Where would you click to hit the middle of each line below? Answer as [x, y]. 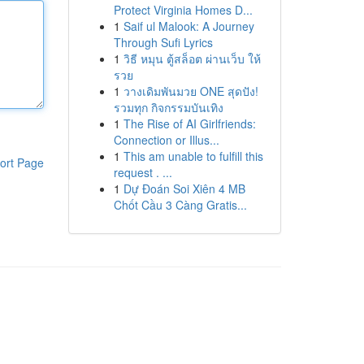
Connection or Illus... [166, 140]
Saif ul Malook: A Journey [188, 26]
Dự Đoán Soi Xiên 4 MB [184, 188]
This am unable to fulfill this [193, 156]
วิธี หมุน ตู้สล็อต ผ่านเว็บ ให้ [192, 58]
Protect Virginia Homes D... [183, 10]
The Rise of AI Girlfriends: [189, 123]
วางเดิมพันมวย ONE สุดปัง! [191, 91]
